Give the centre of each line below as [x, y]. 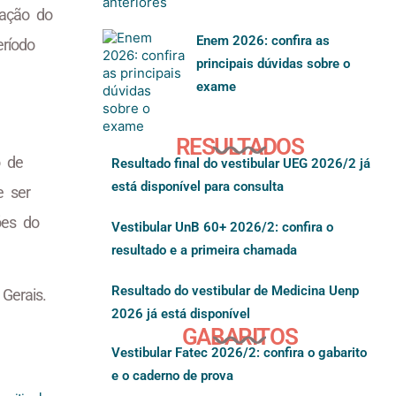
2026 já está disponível [181, 313]
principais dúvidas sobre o [274, 64]
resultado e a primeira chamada [204, 250]
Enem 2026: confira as [263, 41]
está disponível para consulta [198, 186]
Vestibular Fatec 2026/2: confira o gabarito [239, 353]
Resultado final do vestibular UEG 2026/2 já [241, 163]
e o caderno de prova [172, 376]
